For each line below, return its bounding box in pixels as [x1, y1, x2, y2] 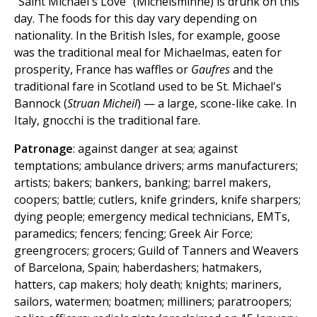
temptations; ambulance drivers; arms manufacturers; [14, 158, 298, 174]
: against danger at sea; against [73, 141, 238, 157]
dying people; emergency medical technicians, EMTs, [14, 209, 290, 225]
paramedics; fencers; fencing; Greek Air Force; [14, 226, 253, 242]
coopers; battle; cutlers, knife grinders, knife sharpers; [14, 192, 301, 208]
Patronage [14, 141, 73, 157]
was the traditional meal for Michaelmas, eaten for [14, 45, 282, 61]
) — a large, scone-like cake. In [137, 96, 296, 112]
